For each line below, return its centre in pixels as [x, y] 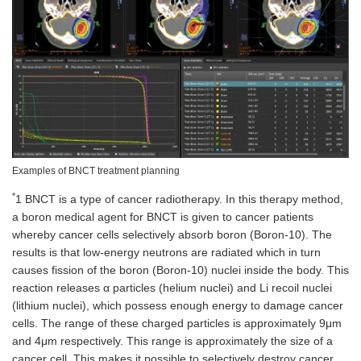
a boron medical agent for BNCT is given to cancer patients [163, 217]
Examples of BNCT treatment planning [96, 171]
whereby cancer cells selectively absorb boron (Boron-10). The [172, 235]
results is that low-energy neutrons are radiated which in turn [166, 253]
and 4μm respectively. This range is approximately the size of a [172, 341]
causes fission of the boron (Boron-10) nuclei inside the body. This [180, 270]
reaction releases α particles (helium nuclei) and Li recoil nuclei [172, 288]
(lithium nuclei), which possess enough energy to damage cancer [178, 306]
